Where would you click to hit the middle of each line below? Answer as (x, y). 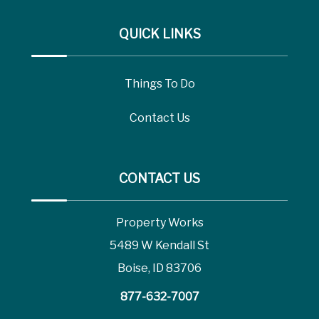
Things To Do (159, 84)
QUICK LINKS (159, 34)
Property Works (159, 223)
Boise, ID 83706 (159, 268)
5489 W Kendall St (159, 246)
